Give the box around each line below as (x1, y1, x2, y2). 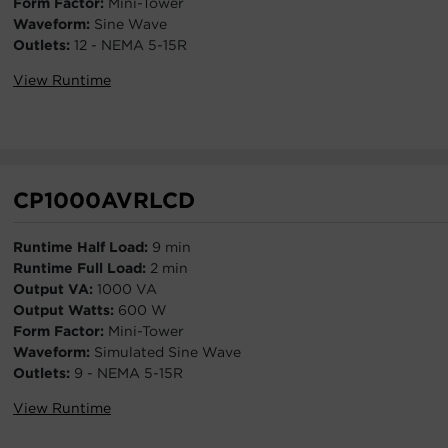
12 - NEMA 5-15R (74, 37, 187, 53)
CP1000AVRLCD (13, 187, 195, 213)
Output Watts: (13, 302, 118, 318)
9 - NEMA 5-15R (74, 365, 183, 381)
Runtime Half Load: (13, 239, 152, 255)
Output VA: (13, 281, 97, 297)
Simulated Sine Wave (94, 344, 241, 360)
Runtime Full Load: (13, 260, 150, 276)
